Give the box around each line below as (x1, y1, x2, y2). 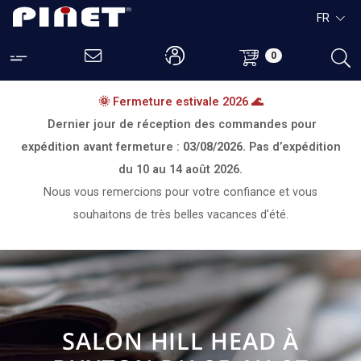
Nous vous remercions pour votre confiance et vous (44, 185, 317, 199)
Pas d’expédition (248, 140, 341, 154)
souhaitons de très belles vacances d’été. (73, 208, 288, 222)
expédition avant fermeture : (20, 140, 183, 154)
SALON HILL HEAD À (62, 325, 299, 356)
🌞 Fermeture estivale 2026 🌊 (98, 95, 263, 109)
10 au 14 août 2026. (136, 163, 243, 176)
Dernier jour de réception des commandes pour (48, 118, 317, 131)
